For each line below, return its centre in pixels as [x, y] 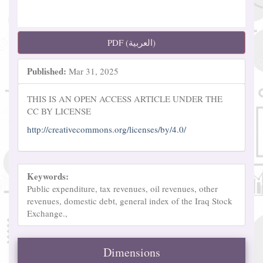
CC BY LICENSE [59, 111]
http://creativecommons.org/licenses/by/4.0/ [107, 129]
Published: [47, 71]
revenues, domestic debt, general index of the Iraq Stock [130, 200]
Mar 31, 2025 [92, 71]
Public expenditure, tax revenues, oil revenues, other [122, 188]
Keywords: [48, 176]
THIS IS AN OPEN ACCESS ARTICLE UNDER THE [125, 98]
